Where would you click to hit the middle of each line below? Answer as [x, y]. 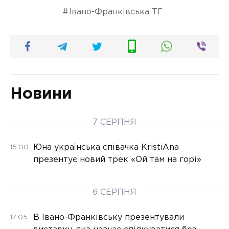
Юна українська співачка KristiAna [106, 147]
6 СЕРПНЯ [114, 192]
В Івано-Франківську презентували [109, 217]
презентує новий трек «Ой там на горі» [117, 159]
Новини [41, 94]
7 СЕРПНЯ [114, 122]
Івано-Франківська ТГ [116, 12]
